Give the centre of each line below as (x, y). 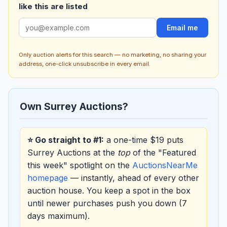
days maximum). (59, 216)
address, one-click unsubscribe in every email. (85, 64)
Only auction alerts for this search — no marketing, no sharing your (112, 55)
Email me (182, 27)
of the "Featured (163, 153)
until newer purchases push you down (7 (107, 203)
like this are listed (53, 6)
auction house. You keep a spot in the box (109, 191)
